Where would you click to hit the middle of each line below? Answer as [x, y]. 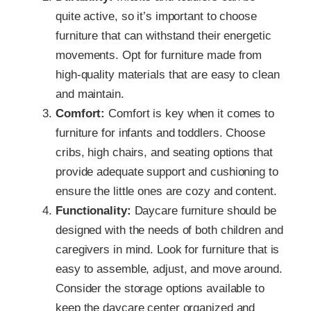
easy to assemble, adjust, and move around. [169, 269]
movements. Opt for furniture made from [159, 55]
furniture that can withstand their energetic [163, 35]
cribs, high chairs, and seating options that [164, 152]
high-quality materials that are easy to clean [168, 74]
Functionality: [93, 210]
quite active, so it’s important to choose [156, 16]
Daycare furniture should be [203, 210]
